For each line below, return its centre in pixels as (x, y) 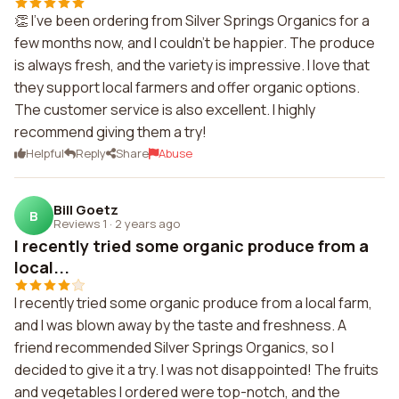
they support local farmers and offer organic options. (187, 87)
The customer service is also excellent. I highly (165, 110)
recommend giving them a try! (110, 132)
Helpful (45, 153)
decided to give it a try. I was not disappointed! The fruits (196, 370)
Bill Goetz (86, 209)
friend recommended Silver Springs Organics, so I (174, 347)
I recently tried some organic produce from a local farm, (193, 303)
